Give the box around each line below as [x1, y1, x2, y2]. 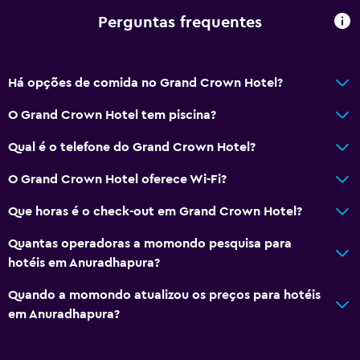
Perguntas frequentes [98, 14, 262, 31]
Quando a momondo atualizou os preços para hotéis [8, 288, 321, 301]
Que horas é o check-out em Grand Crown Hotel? [8, 204, 302, 218]
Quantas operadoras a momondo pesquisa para [8, 236, 292, 250]
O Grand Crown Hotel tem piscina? [8, 108, 216, 121]
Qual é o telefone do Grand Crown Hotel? [8, 140, 256, 153]
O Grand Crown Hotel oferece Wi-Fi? [8, 172, 227, 186]
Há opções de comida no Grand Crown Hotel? [8, 76, 283, 89]
